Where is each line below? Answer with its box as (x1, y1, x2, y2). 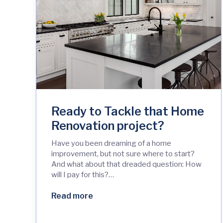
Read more (51, 191, 93, 201)
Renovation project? (51, 118, 167, 133)
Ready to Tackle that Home (51, 104, 204, 119)
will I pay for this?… (51, 170, 114, 180)
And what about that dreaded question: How (51, 160, 202, 169)
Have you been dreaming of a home (51, 139, 171, 148)
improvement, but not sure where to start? (51, 149, 195, 159)
